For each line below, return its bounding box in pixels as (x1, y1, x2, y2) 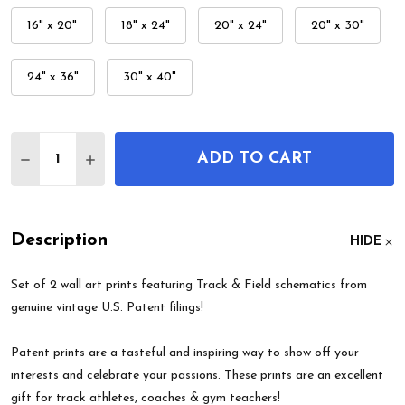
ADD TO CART (197, 150, 312, 168)
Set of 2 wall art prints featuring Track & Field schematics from (11, 278, 367, 293)
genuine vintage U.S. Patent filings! (11, 301, 203, 316)
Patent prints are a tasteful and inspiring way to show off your (11, 346, 359, 361)
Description (11, 231, 108, 250)
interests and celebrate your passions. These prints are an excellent (11, 369, 383, 383)
